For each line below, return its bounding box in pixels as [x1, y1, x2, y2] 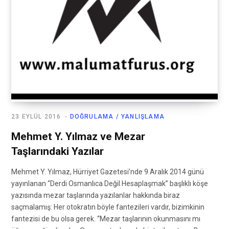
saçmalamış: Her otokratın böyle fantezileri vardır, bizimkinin [11, 203, 204, 212]
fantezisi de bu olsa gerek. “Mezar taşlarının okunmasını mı [11, 215, 200, 223]
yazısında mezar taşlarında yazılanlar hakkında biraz [11, 191, 180, 200]
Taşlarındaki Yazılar [11, 145, 104, 158]
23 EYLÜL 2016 [11, 113, 61, 121]
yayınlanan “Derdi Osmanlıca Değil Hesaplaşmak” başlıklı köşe [11, 179, 208, 188]
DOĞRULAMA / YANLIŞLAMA [70, 113, 165, 121]
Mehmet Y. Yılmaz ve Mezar [11, 130, 145, 143]
